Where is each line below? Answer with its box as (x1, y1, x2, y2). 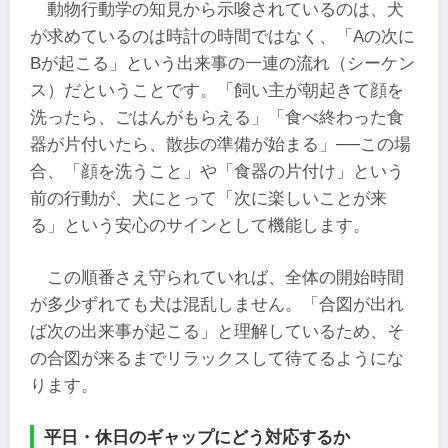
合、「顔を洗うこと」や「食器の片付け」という (30, 162, 404, 182)
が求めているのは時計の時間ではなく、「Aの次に (30, 27, 415, 47)
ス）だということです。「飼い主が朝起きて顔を (30, 81, 404, 101)
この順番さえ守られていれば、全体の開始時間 (47, 267, 405, 287)
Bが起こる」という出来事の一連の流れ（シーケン (30, 54, 415, 74)
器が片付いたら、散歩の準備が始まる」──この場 (30, 135, 411, 155)
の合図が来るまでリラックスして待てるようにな (30, 348, 404, 368)
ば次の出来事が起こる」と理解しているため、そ (30, 321, 404, 341)
